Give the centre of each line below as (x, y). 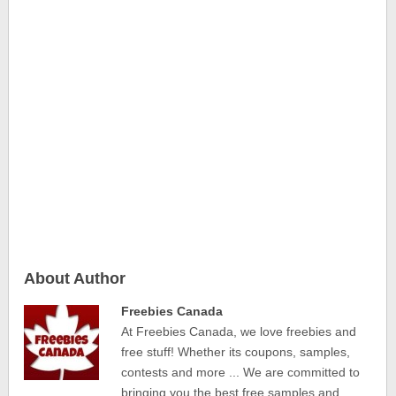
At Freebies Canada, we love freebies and (239, 331)
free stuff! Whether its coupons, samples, (236, 352)
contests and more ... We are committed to (241, 372)
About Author (75, 278)
